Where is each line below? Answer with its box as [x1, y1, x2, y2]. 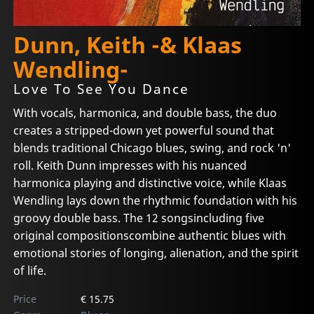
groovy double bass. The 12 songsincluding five [13, 210, 265, 226]
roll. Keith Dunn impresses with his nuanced [13, 157, 247, 173]
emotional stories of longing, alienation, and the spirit [13, 245, 299, 261]
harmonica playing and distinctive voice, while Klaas [13, 175, 287, 191]
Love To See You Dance [13, 79, 190, 99]
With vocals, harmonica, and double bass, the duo [13, 104, 278, 121]
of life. [13, 262, 47, 278]
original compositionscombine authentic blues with [13, 227, 287, 243]
